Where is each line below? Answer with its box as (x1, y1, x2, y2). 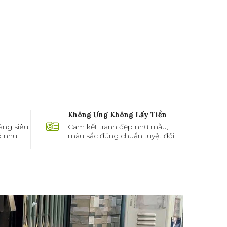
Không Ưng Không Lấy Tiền (67, 110, 167, 119)
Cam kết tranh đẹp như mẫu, (67, 122, 168, 131)
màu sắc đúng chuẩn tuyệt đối (67, 131, 174, 140)
